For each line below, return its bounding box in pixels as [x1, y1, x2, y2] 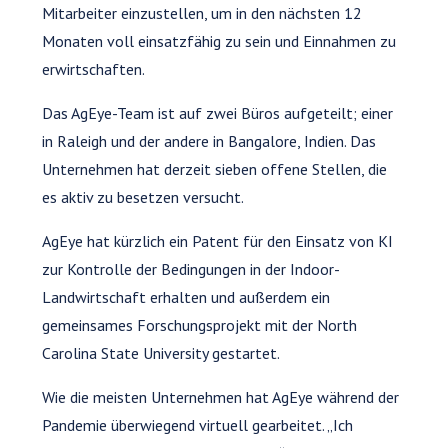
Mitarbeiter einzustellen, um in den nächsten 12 [42, 2, 363, 23]
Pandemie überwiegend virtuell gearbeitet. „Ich [42, 414, 354, 435]
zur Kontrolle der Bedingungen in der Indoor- [42, 258, 341, 279]
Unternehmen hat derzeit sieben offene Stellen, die [42, 158, 388, 179]
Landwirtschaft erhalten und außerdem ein [42, 286, 331, 307]
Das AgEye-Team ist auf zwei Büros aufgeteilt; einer [42, 102, 394, 123]
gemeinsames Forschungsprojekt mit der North [42, 314, 358, 335]
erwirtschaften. [42, 58, 146, 79]
